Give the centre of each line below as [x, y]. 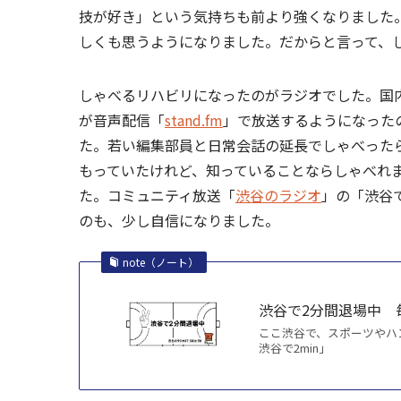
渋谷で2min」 [295, 347]
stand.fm [194, 119]
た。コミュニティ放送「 [157, 195]
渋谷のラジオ [278, 195]
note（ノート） [161, 261]
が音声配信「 [122, 119]
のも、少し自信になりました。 [179, 220]
